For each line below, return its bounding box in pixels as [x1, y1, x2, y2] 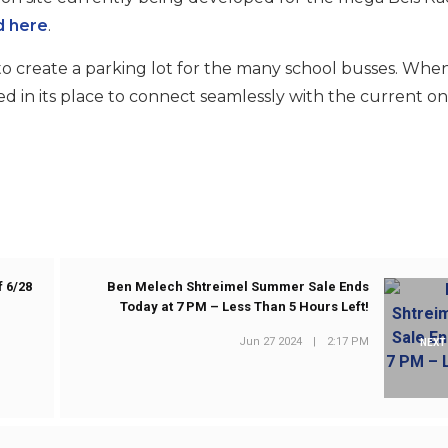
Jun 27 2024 [239, 334, 303, 348]
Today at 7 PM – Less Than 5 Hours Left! [120, 299, 370, 315]
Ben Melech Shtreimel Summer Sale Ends [107, 279, 370, 295]
